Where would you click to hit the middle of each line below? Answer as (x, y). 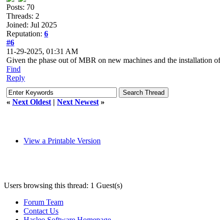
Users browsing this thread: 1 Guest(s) (63, 185)
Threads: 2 (23, 16)
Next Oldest (32, 102)
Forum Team (43, 202)
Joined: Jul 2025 (32, 25)
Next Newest (78, 102)
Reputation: (25, 33)
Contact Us (41, 211)
